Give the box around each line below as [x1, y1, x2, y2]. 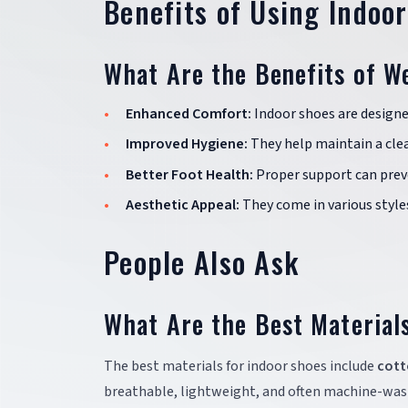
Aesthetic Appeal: [126, 195, 240, 216]
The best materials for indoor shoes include [104, 356, 377, 377]
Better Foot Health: [126, 164, 253, 185]
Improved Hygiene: [126, 134, 248, 155]
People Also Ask [104, 240, 300, 284]
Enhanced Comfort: [126, 103, 251, 124]
